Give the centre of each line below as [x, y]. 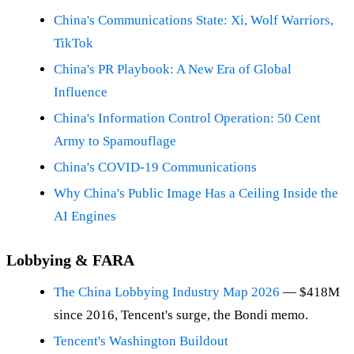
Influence [81, 92]
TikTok [73, 43]
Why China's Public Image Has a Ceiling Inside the [196, 194]
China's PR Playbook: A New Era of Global [173, 70]
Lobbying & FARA [70, 260]
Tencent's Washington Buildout [141, 341]
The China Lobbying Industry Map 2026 [167, 292]
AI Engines [85, 217]
